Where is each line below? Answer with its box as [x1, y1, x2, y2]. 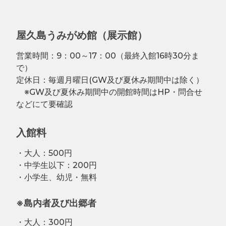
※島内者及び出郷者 [16, 197, 96, 209]
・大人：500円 [16, 148, 80, 158]
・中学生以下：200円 [16, 160, 97, 170]
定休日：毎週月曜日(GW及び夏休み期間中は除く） [16, 75, 204, 85]
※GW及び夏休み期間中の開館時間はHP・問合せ [16, 87, 202, 97]
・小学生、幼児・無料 [16, 172, 97, 182]
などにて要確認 [16, 99, 73, 109]
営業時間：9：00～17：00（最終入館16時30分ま [16, 50, 199, 61]
